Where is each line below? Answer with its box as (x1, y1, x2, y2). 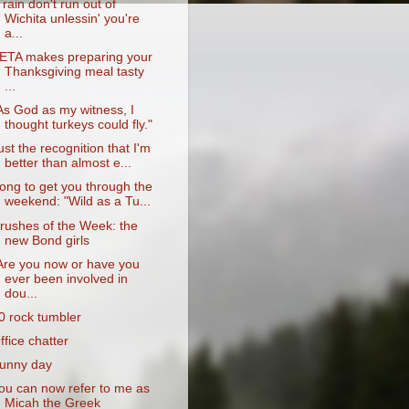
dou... (4, 286, 37, 300)
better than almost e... (4, 156, 131, 171)
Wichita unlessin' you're (4, 11, 140, 26)
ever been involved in (4, 271, 128, 286)
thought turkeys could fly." (4, 118, 152, 132)
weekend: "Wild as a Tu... (4, 194, 151, 209)
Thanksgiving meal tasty (4, 65, 144, 79)
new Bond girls (4, 233, 89, 247)
